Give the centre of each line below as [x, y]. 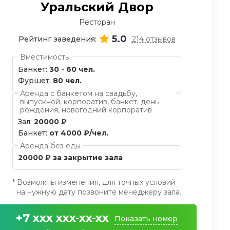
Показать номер [146, 219]
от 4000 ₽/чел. [79, 133]
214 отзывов [154, 39]
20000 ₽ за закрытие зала [70, 158]
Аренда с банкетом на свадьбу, [79, 93]
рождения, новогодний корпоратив [86, 110]
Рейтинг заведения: [57, 39]
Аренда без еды [50, 146]
